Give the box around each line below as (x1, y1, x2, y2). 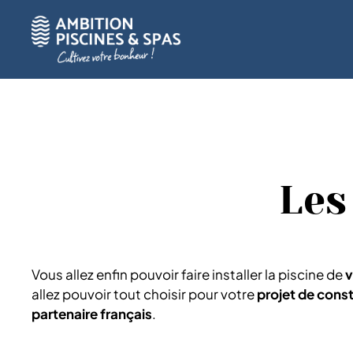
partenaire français (32, 305, 152, 322)
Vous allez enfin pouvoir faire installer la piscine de (32, 266, 345, 283)
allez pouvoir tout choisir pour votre (32, 285, 257, 303)
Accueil (32, 30, 78, 47)
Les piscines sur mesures (154, 30, 310, 47)
